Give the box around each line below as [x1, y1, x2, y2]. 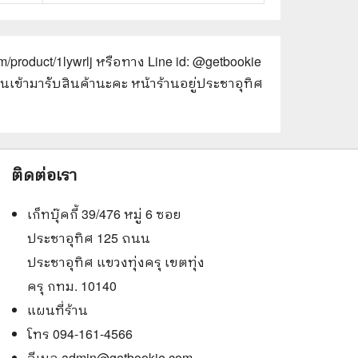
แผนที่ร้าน [26, 300, 88, 319]
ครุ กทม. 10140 [26, 276, 117, 295]
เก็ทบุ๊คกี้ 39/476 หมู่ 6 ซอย [26, 205, 181, 223]
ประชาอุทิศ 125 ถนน [26, 229, 150, 247]
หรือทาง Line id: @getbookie [96, 52, 261, 70]
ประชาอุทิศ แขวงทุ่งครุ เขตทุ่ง [26, 253, 205, 271]
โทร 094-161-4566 [26, 324, 133, 343]
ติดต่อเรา [10, 162, 78, 185]
